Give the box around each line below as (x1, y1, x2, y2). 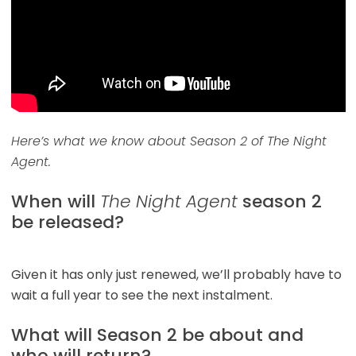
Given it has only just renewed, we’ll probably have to (10, 265, 342, 284)
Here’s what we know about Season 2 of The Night (10, 131, 327, 150)
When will (10, 188, 100, 214)
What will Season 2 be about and (10, 322, 304, 347)
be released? (10, 209, 124, 234)
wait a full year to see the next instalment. (10, 285, 273, 304)
